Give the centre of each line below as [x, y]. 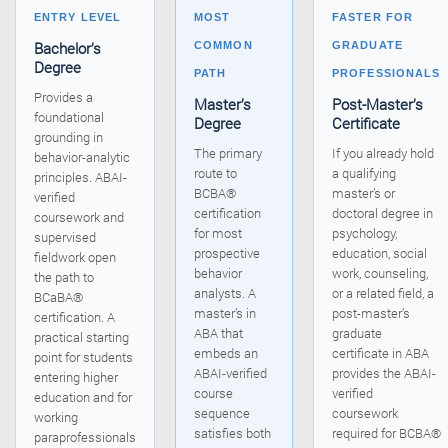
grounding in [68, 137]
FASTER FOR [372, 17]
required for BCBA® [386, 433]
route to [215, 173]
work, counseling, [380, 273]
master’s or [363, 193]
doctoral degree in [382, 213]
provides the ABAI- [384, 373]
